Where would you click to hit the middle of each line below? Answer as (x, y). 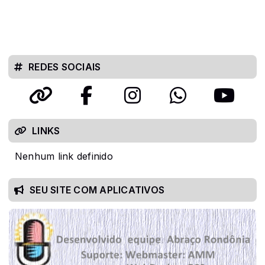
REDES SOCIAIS (65, 67)
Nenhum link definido (64, 156)
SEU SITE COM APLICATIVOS (97, 190)
